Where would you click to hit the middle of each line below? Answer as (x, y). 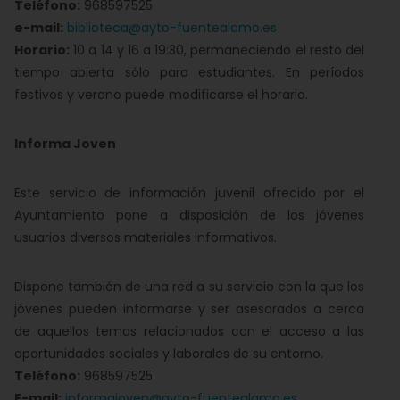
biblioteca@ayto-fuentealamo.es (172, 28)
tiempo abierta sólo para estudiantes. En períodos (189, 72)
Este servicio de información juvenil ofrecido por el (189, 193)
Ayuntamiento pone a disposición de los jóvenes (189, 215)
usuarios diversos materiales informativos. (146, 237)
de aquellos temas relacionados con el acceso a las (189, 331)
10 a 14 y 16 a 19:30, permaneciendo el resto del (217, 50)
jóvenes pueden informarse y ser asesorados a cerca (189, 309)
